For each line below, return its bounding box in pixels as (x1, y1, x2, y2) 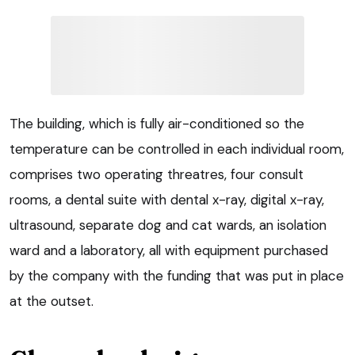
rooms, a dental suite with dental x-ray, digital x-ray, (10, 191, 324, 209)
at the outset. (10, 292, 94, 311)
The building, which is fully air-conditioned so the (10, 115, 304, 133)
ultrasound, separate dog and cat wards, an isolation (10, 216, 326, 235)
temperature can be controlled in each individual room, (10, 140, 344, 158)
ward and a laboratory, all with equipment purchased (10, 242, 328, 260)
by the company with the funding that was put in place (10, 267, 344, 285)
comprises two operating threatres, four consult (10, 166, 303, 184)
